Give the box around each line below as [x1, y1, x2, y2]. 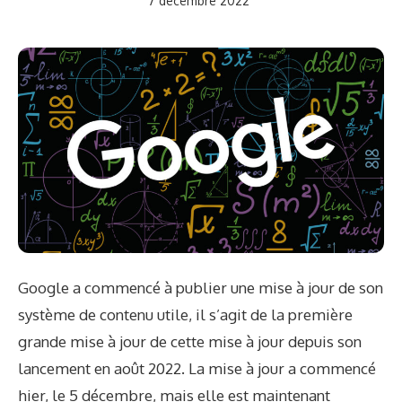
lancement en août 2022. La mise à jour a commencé [18, 359, 376, 379]
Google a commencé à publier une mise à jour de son [18, 278, 383, 298]
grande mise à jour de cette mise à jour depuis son [18, 332, 362, 352]
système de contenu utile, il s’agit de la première [18, 305, 353, 325]
